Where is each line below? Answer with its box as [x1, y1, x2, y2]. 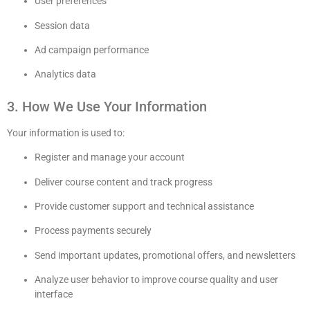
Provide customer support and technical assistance [35, 200, 254, 212]
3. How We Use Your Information [7, 98, 207, 115]
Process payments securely [35, 225, 152, 237]
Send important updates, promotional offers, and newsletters [35, 249, 295, 261]
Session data [35, 19, 90, 31]
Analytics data [35, 69, 96, 80]
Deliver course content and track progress [35, 176, 212, 188]
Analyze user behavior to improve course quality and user [35, 274, 278, 286]
